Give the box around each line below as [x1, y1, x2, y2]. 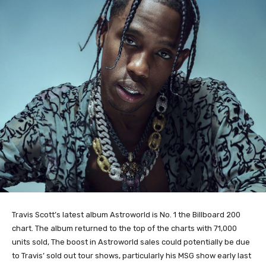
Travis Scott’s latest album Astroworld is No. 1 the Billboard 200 [12, 210, 240, 219]
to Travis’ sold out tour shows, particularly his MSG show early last [12, 251, 251, 260]
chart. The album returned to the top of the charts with [12, 223, 212, 233]
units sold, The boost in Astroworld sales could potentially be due [12, 237, 250, 246]
